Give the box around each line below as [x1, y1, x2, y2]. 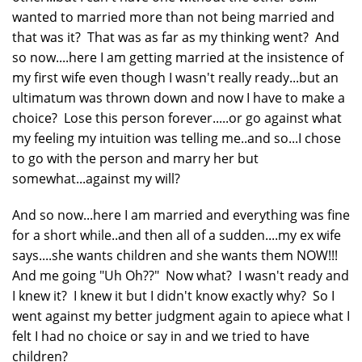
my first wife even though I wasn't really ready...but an [12, 68, 339, 86]
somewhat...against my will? [12, 169, 180, 187]
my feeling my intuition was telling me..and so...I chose [12, 128, 341, 147]
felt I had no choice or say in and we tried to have [12, 326, 309, 345]
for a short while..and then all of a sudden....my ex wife [12, 225, 341, 244]
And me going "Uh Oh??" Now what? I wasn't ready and [12, 266, 349, 284]
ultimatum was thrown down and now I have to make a [12, 88, 345, 107]
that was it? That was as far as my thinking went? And [12, 27, 339, 46]
